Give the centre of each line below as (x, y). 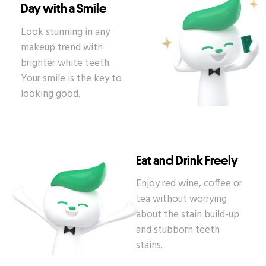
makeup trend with (62, 47)
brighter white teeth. (66, 63)
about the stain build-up (188, 215)
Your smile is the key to (71, 78)
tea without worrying (181, 199)
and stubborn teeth (178, 230)
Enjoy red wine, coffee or (189, 184)
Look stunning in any (65, 32)
